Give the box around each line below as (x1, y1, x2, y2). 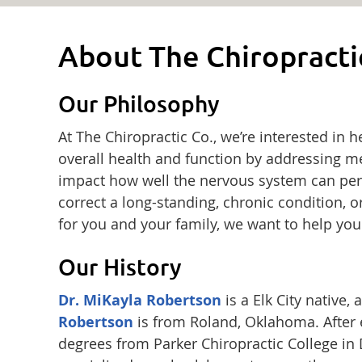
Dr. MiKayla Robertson (58, 290, 221, 310)
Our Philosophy (58, 91, 220, 116)
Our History (58, 255, 182, 280)
